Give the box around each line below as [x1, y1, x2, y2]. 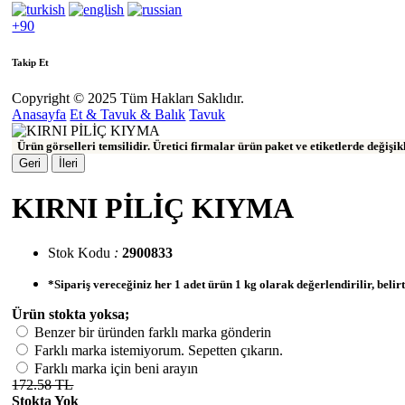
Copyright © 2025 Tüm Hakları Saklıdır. [12, 89, 245, 106]
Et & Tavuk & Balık [70, 106, 186, 122]
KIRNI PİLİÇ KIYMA [12, 192, 295, 225]
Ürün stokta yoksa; [12, 306, 130, 322]
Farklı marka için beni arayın [34, 360, 199, 376]
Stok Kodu [48, 244, 111, 260]
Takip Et [12, 56, 50, 68]
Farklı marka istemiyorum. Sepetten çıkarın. [34, 342, 284, 358]
